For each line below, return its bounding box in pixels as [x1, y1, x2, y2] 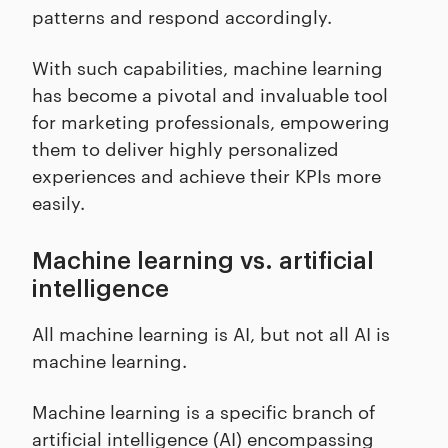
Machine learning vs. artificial [32, 249, 374, 273]
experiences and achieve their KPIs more [32, 162, 381, 187]
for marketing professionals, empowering [32, 108, 390, 133]
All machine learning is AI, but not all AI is [32, 320, 390, 345]
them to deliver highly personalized [32, 135, 339, 160]
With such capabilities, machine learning [32, 54, 383, 79]
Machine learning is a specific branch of [32, 398, 375, 423]
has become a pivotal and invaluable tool [32, 81, 388, 106]
